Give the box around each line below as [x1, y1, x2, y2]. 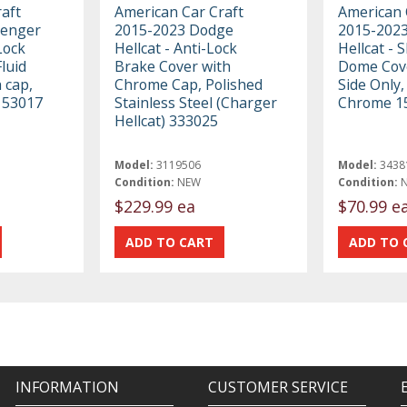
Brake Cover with [114, 55, 232, 76]
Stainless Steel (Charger [114, 92, 278, 113]
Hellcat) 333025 [114, 110, 219, 131]
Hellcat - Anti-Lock [114, 37, 238, 58]
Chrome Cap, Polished [114, 74, 263, 94]
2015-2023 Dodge [114, 19, 234, 40]
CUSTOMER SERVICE [207, 377, 348, 398]
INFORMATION [15, 377, 119, 398]
